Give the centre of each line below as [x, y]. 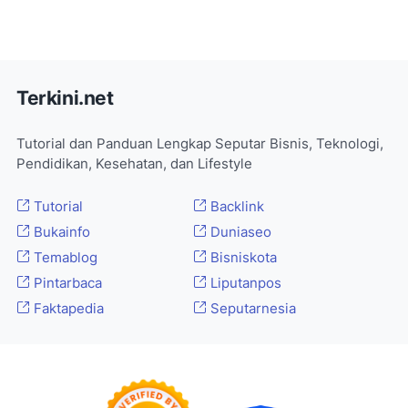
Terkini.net [65, 98]
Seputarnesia [251, 309]
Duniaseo [239, 233]
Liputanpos [244, 284]
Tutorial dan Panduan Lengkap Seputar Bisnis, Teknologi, [200, 144]
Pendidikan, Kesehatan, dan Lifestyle [134, 164]
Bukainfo [60, 233]
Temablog [64, 258]
